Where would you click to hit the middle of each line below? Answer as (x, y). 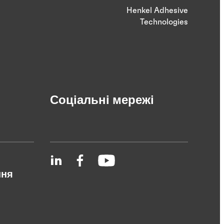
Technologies (164, 22)
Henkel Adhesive (157, 11)
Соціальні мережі (102, 101)
